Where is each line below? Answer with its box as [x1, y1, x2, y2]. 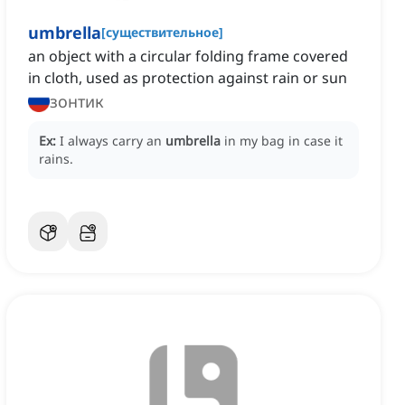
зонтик [50, 90, 104, 113]
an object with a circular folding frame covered [28, 46, 348, 67]
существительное [106, 24, 219, 42]
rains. [39, 150, 73, 168]
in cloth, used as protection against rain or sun [28, 68, 347, 89]
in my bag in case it [224, 132, 343, 150]
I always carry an [60, 132, 165, 150]
